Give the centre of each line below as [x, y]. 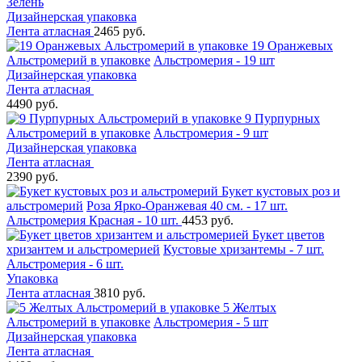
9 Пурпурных [282, 118]
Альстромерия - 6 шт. [65, 263]
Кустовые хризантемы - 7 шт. [244, 249]
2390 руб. [32, 176]
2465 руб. [120, 31]
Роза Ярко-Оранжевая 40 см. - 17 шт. [187, 205]
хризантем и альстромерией [83, 249]
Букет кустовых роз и [281, 191]
